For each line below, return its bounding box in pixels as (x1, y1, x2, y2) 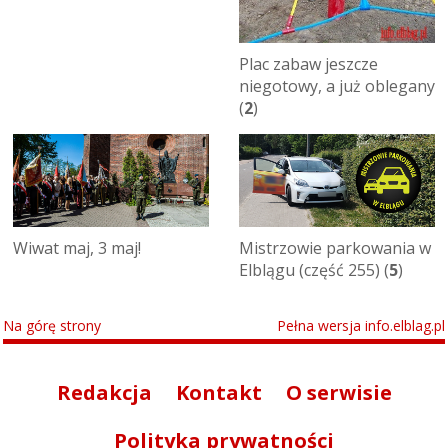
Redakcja (56, 379, 152, 407)
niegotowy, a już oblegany (239, 75, 435, 98)
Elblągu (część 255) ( (239, 259, 389, 282)
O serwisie (285, 379, 392, 407)
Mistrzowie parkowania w (239, 237, 431, 260)
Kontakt (175, 379, 262, 407)
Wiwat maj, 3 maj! (13, 237, 141, 260)
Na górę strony (3, 316, 101, 336)
